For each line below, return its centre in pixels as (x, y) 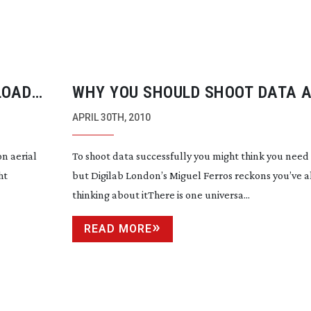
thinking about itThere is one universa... (161, 194)
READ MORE (118, 228)
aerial (23, 155)
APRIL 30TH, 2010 (112, 117)
